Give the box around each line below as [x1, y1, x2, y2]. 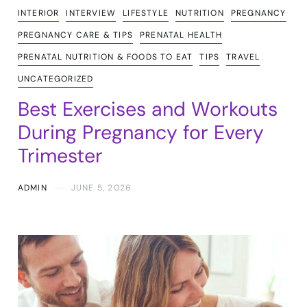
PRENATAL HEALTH [139, 29, 222, 41]
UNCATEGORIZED [17, 73, 94, 85]
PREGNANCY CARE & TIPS [17, 29, 133, 41]
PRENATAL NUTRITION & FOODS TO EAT [17, 51, 193, 63]
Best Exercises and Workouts [17, 97, 278, 123]
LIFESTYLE [123, 8, 169, 19]
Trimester [17, 143, 103, 169]
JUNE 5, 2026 [71, 182, 132, 194]
